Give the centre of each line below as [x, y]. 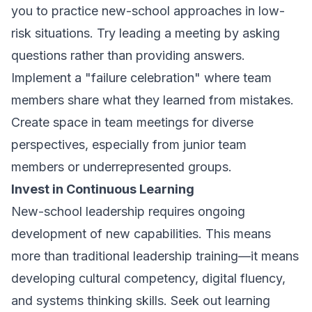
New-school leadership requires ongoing [128, 211]
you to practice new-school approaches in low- [148, 11]
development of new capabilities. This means [141, 234]
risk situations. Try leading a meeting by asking [146, 33]
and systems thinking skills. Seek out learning [141, 301]
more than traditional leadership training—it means [155, 256]
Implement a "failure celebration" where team [141, 78]
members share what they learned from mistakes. [153, 100]
